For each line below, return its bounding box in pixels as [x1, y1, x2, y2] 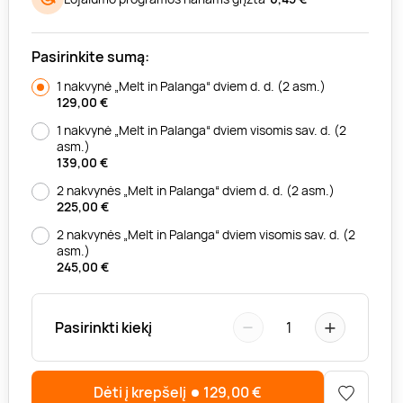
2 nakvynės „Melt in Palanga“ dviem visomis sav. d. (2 [57, 226, 356, 244]
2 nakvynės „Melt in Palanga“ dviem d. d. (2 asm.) [57, 182, 336, 200]
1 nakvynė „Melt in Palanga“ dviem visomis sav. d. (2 [57, 121, 347, 139]
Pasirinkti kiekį [55, 318, 153, 338]
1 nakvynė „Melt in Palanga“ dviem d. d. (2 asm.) [57, 77, 327, 95]
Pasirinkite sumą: [31, 47, 150, 67]
